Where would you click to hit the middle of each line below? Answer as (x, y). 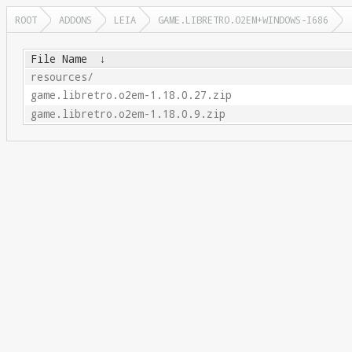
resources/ (62, 77)
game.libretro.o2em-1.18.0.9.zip (128, 114)
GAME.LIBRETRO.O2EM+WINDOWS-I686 (243, 20)
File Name (59, 59)
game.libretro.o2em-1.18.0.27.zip (131, 95)
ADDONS (75, 20)
